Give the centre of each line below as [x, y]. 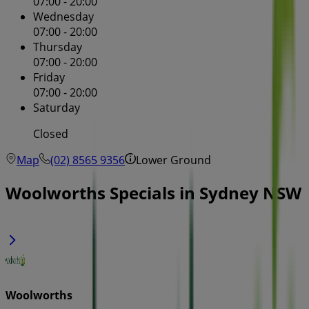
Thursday [58, 47]
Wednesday [63, 17]
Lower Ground [173, 160]
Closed [51, 134]
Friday [49, 78]
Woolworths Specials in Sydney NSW [153, 193]
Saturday [57, 108]
